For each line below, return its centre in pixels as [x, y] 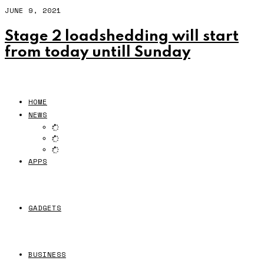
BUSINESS [47, 255]
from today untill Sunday [98, 53]
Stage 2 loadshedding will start [122, 37]
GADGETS [45, 208]
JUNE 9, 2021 [33, 10]
